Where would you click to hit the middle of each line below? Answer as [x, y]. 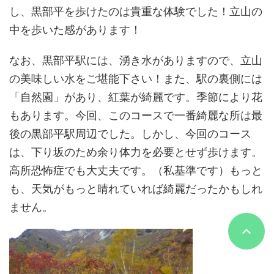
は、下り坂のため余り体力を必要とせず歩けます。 [136, 152]
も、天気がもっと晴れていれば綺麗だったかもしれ [136, 188]
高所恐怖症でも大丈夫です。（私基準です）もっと [136, 170]
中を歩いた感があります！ [75, 29]
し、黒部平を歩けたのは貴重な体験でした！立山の [136, 11]
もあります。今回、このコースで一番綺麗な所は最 [136, 115]
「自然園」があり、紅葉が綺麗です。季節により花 [136, 97]
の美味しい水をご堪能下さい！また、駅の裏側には [136, 78]
